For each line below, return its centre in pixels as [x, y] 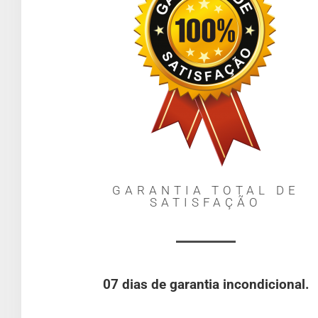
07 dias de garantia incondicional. [206, 284]
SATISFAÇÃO [206, 202]
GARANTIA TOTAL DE [206, 190]
